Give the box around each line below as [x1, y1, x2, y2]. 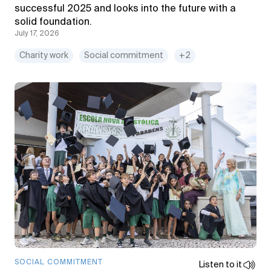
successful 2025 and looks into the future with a [15, 4, 236, 14]
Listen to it [199, 261, 242, 269]
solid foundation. [15, 18, 94, 27]
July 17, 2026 [15, 30, 59, 38]
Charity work [19, 51, 68, 60]
